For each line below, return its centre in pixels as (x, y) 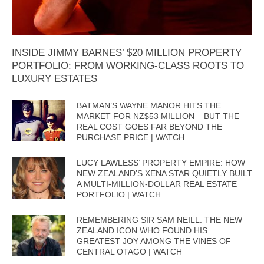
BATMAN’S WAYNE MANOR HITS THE (149, 106)
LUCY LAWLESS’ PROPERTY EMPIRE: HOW (161, 163)
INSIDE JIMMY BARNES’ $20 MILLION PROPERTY (127, 53)
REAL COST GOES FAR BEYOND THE (149, 127)
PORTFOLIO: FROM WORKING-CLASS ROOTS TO (128, 66)
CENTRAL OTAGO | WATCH (129, 252)
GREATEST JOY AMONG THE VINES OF (154, 241)
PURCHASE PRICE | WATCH (131, 138)
